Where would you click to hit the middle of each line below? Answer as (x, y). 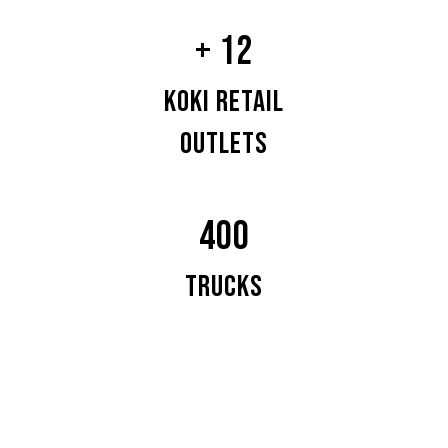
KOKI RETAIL (224, 102)
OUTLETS (224, 144)
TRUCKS (224, 287)
